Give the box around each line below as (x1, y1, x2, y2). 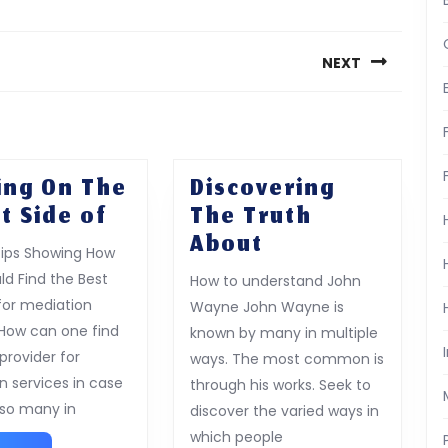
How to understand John (189, 270, 361, 291)
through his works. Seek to (189, 374, 371, 395)
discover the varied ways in (189, 400, 379, 421)
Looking (106, 196, 205, 237)
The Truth (189, 197, 312, 238)
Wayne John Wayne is (189, 296, 344, 317)
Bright (106, 280, 184, 321)
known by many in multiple (189, 322, 378, 343)
